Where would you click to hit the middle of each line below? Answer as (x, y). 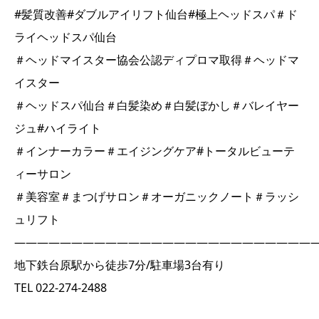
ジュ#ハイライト (58, 128)
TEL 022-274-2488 (61, 288)
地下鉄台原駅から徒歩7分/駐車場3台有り (120, 265)
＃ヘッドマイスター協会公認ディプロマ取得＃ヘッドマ (157, 60)
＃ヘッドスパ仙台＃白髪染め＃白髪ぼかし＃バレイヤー (157, 105)
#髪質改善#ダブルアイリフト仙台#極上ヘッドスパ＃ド (156, 14)
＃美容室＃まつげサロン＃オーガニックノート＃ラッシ (157, 197)
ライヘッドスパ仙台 (66, 37)
